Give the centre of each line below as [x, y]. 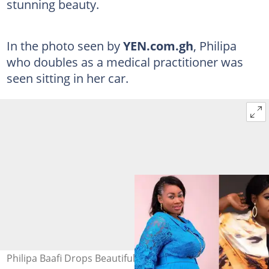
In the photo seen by [65, 45]
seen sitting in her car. [67, 78]
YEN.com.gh [158, 45]
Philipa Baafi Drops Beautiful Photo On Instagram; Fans [131, 258]
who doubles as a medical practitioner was [125, 62]
